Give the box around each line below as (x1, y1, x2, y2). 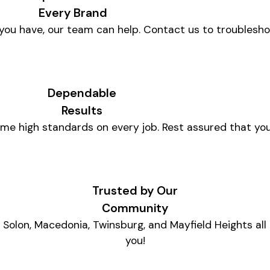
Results (61, 102, 102, 118)
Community (102, 200, 168, 216)
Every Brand (38, 5, 107, 20)
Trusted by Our (92, 183, 178, 198)
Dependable (47, 85, 116, 101)
